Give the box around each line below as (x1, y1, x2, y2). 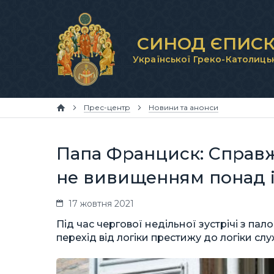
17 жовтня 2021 (68, 198, 134, 209)
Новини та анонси (149, 103, 218, 112)
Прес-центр (84, 103, 130, 112)
